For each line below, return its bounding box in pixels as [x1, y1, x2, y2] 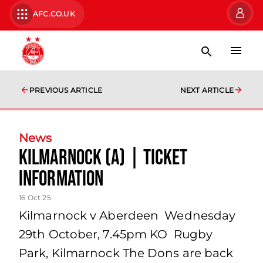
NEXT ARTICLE [180, 86, 234, 95]
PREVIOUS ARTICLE [29, 86, 103, 95]
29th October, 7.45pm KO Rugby [19, 227, 213, 241]
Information [19, 167, 104, 192]
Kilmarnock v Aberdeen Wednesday [19, 208, 236, 222]
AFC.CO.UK [33, 9, 75, 18]
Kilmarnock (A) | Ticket [19, 146, 188, 171]
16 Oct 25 [19, 193, 51, 202]
